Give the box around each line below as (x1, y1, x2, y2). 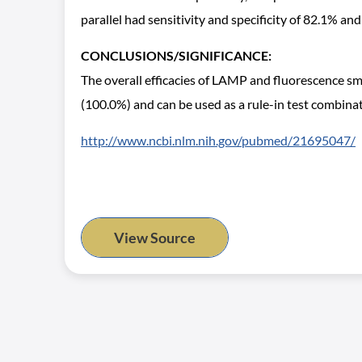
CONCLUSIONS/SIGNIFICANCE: (81, 48, 271, 63)
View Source (114, 229, 196, 246)
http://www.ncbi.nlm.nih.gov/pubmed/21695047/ (81, 133, 356, 148)
